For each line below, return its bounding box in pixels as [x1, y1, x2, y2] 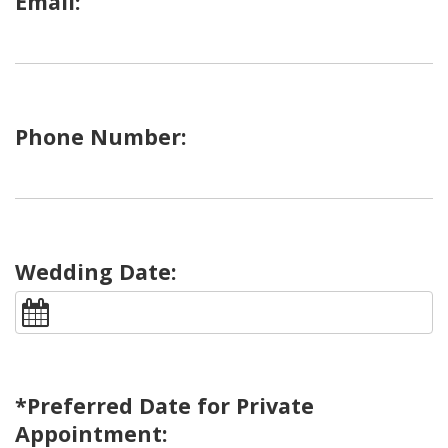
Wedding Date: [15, 257, 176, 287]
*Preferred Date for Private [15, 390, 314, 420]
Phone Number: [15, 122, 186, 152]
